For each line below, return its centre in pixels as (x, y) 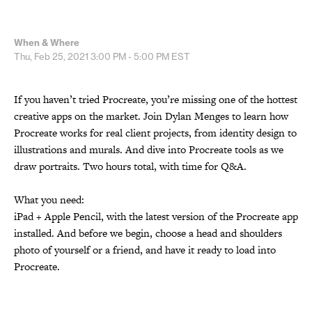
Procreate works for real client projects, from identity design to (155, 132)
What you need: (49, 199)
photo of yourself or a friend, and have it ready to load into (145, 249)
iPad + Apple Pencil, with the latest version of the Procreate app (156, 216)
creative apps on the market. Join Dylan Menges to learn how (151, 116)
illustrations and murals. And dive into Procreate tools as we (149, 149)
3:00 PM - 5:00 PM (130, 56)
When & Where (47, 42)
